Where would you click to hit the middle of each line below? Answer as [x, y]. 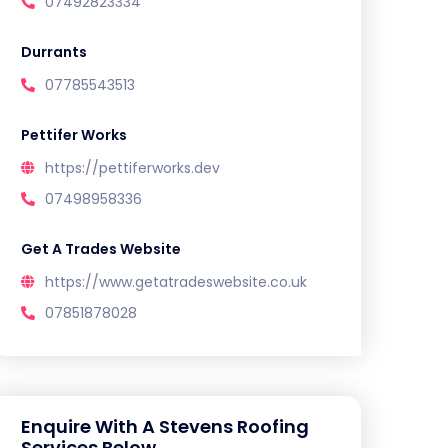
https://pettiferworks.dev [132, 168]
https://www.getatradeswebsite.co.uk [176, 282]
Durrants [54, 52]
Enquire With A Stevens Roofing [165, 426]
